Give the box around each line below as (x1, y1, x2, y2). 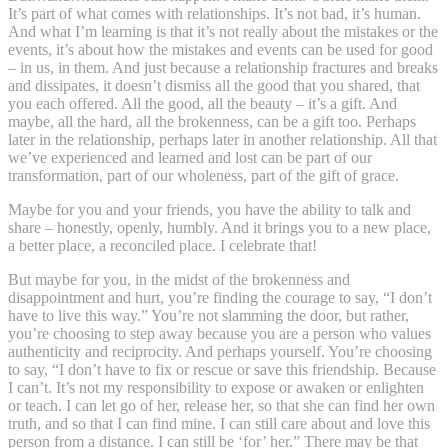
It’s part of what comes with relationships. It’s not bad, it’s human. (8, 4, 421, 22)
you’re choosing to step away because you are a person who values (8, 324, 431, 342)
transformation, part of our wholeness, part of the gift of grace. (8, 166, 399, 184)
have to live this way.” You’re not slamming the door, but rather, (8, 306, 409, 324)
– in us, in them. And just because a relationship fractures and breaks (8, 58, 438, 76)
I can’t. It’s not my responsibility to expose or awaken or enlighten (8, 378, 424, 396)
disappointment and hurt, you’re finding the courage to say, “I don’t (8, 288, 432, 306)
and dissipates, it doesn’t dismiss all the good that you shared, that (8, 76, 420, 94)
